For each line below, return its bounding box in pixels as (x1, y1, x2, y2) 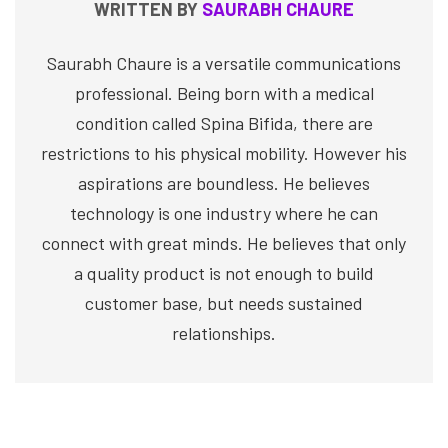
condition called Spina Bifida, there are (75, 112, 373, 135)
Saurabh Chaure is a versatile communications (47, 52, 401, 75)
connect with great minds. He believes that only (42, 232, 406, 255)
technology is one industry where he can (70, 202, 378, 225)
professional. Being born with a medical (74, 82, 374, 105)
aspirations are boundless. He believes (78, 172, 370, 195)
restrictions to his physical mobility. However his (41, 142, 407, 165)
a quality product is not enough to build (74, 262, 374, 285)
